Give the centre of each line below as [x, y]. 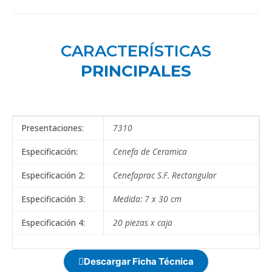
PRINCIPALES [136, 71]
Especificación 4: [53, 222]
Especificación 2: [53, 175]
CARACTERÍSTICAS [136, 51]
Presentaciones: [52, 127]
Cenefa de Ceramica [150, 151]
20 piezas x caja [143, 222]
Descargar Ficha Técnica [139, 261]
